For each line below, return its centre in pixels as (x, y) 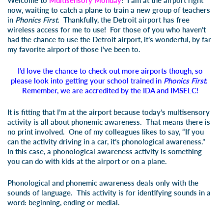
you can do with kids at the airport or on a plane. (87, 161)
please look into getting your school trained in (87, 81)
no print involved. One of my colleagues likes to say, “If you (106, 132)
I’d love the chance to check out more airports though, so (110, 71)
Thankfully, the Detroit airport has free (124, 20)
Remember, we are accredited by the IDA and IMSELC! (110, 90)
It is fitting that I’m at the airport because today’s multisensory (109, 112)
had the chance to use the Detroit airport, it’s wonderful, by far (109, 39)
